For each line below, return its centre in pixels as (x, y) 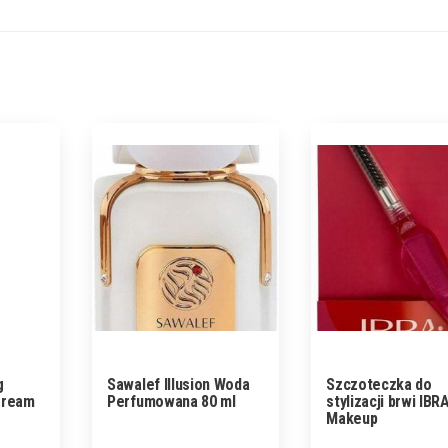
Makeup (352, 419)
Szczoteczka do (379, 385)
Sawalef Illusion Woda (178, 385)
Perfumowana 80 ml (171, 402)
